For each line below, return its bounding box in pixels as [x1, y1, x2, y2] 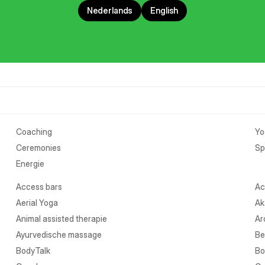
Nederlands [86, 5, 133, 15]
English [150, 5, 179, 15]
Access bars [16, 182, 63, 192]
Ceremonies [16, 143, 62, 153]
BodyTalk [16, 245, 51, 256]
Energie [16, 159, 45, 169]
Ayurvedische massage [16, 230, 102, 240]
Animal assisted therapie [16, 214, 108, 224]
